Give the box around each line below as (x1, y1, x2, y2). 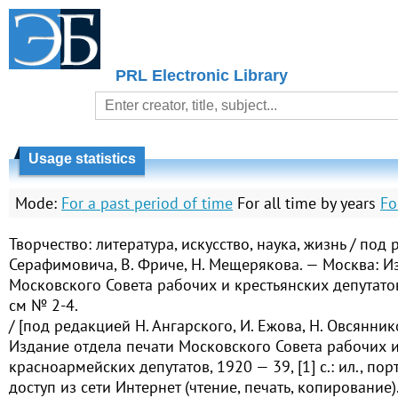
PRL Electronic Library (115, 67, 288, 84)
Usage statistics (28, 151, 136, 166)
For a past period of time (61, 193, 233, 213)
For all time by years (237, 193, 376, 213)
